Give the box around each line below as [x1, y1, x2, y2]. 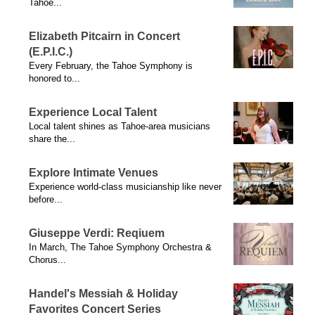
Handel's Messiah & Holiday [29, 288, 178, 300]
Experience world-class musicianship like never [29, 181, 221, 192]
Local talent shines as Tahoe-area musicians [29, 121, 210, 131]
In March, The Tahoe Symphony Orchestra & [29, 242, 212, 252]
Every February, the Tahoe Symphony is [29, 60, 193, 71]
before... [29, 194, 63, 205]
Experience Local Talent [29, 106, 157, 118]
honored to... [29, 73, 80, 84]
